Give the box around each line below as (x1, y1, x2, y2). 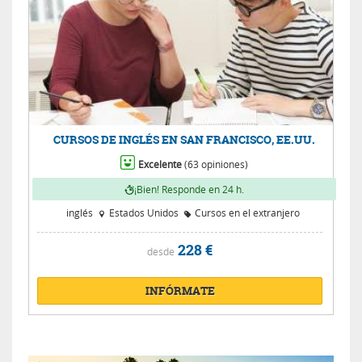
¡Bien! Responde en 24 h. (133, 182, 244, 196)
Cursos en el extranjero (192, 205, 301, 219)
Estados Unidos (107, 205, 179, 219)
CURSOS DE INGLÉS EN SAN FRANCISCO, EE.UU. (53, 131, 315, 147)
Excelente (138, 157, 183, 170)
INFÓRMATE (145, 282, 215, 298)
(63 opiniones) (182, 157, 249, 170)
